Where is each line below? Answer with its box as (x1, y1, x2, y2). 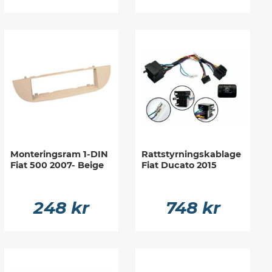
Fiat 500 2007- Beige (10, 159, 104, 171)
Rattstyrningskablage (141, 148, 242, 160)
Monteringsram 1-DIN (10, 148, 108, 160)
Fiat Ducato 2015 (141, 159, 217, 171)
